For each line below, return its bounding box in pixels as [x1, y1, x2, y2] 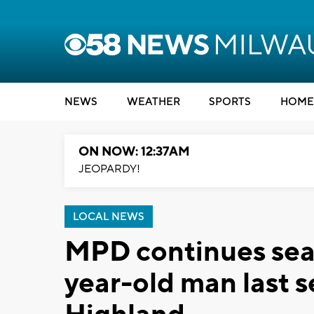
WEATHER [126, 95, 180, 109]
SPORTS [209, 95, 251, 109]
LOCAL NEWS [73, 210, 144, 224]
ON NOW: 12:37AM [78, 144, 190, 160]
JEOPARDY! [78, 162, 140, 176]
